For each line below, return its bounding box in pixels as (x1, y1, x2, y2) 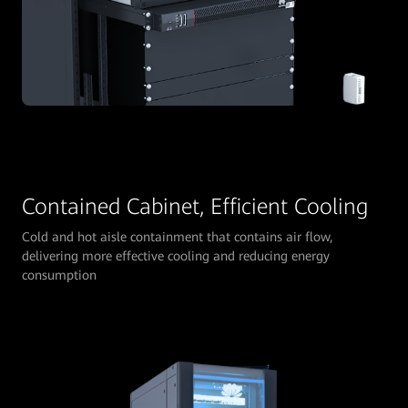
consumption (22, 267, 97, 282)
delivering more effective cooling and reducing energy (22, 248, 330, 263)
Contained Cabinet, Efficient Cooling (22, 193, 368, 219)
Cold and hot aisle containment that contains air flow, (22, 229, 332, 244)
